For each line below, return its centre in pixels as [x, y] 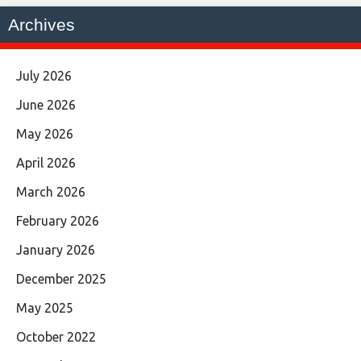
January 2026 [56, 250]
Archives [41, 25]
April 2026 [46, 163]
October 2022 [56, 337]
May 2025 [45, 308]
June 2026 [46, 105]
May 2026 [45, 134]
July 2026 [44, 76]
